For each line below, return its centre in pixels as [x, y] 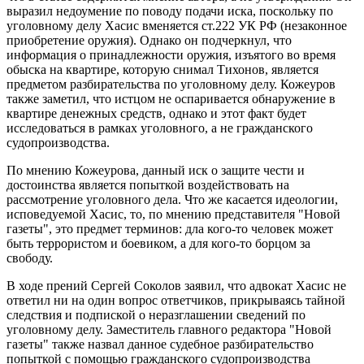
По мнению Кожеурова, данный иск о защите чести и [156, 170]
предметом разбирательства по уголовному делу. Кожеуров [171, 84]
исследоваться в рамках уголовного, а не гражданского [160, 128]
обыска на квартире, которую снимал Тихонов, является [162, 69]
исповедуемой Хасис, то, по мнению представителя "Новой [173, 214]
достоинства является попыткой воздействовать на [148, 184]
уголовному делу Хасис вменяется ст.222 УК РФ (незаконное [177, 25]
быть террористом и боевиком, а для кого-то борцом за [158, 243]
